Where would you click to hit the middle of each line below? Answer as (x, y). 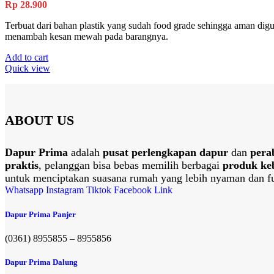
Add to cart (27, 57)
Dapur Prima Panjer (40, 214)
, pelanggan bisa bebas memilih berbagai (131, 165)
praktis (22, 165)
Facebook (133, 190)
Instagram (65, 190)
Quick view (28, 68)
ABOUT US (39, 120)
